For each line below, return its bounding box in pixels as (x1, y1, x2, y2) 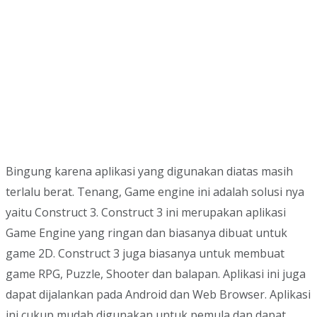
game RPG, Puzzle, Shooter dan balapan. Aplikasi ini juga (6, 266, 306, 282)
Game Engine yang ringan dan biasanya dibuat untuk (6, 225, 287, 241)
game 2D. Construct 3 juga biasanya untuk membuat (6, 246, 284, 262)
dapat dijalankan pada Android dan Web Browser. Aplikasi (6, 287, 311, 303)
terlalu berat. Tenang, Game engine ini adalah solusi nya (6, 184, 304, 200)
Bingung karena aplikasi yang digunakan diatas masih (6, 163, 293, 180)
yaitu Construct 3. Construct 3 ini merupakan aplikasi (6, 204, 286, 221)
